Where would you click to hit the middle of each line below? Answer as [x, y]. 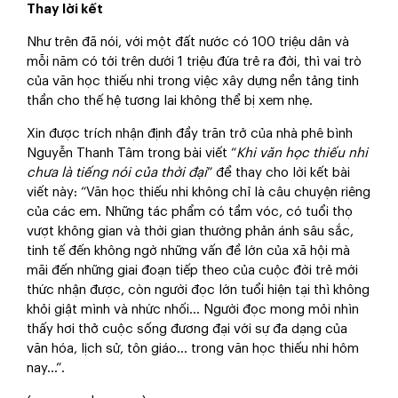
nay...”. [46, 369]
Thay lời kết [65, 10]
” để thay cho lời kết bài [279, 173]
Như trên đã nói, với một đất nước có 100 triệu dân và [188, 43]
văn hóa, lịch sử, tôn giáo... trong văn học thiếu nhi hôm [193, 349]
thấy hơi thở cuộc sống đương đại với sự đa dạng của [187, 330]
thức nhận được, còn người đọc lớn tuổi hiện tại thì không [198, 291]
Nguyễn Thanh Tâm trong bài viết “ [131, 154]
